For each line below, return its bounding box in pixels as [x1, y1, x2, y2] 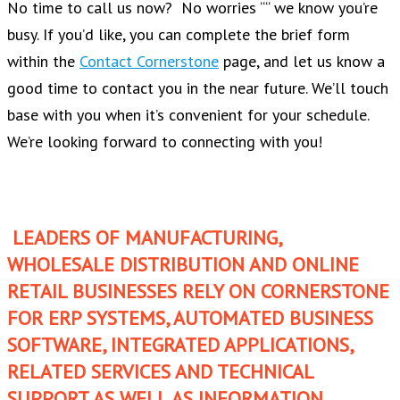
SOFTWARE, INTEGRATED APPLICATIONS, [7, 331, 353, 357]
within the [7, 50, 79, 71]
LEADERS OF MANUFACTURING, [7, 224, 281, 250]
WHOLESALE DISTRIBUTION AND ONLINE [7, 251, 359, 277]
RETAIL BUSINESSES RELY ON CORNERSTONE [7, 278, 389, 304]
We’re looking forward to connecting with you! [7, 130, 322, 152]
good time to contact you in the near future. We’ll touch [7, 77, 388, 98]
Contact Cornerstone [79, 50, 219, 71]
